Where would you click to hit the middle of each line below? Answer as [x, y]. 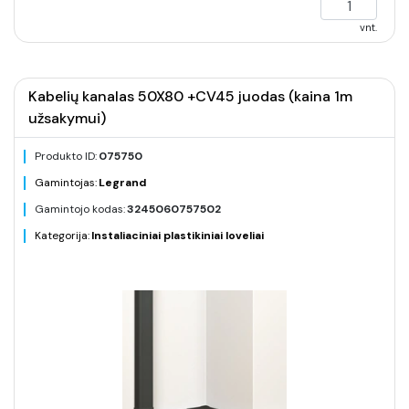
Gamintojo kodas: [80, 209]
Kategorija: [62, 236]
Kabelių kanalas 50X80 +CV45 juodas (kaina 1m [190, 96]
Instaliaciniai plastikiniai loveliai [178, 236]
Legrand [122, 183]
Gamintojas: [66, 183]
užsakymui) [67, 118]
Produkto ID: [66, 156]
